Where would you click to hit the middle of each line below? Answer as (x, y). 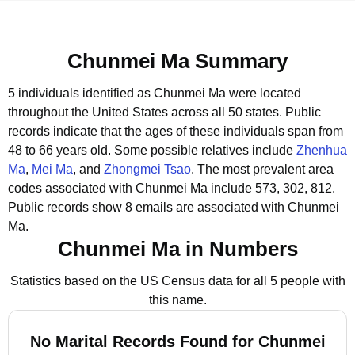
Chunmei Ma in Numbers (177, 249)
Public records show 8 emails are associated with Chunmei (174, 207)
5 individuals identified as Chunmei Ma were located (155, 93)
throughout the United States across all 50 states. (145, 112)
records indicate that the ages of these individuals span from (176, 131)
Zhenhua (322, 150)
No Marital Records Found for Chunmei (177, 342)
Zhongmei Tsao (147, 169)
